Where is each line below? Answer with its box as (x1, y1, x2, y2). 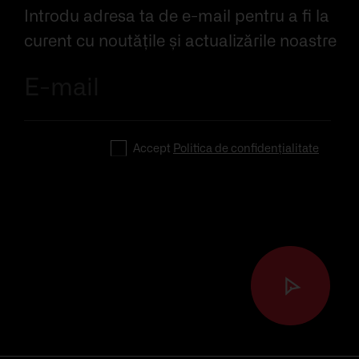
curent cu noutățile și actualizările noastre (24, 34, 337, 50)
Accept (131, 143, 173, 155)
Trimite (121, 58, 199, 83)
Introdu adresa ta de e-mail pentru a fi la (24, 9, 329, 26)
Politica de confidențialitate (173, 143, 319, 155)
